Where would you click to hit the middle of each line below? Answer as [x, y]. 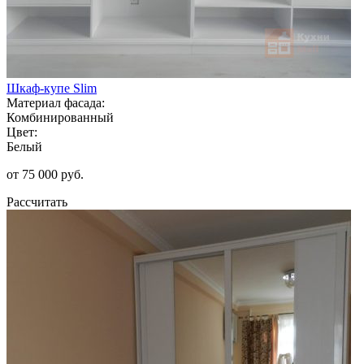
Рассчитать [37, 201]
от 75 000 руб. [45, 174]
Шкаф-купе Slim [52, 88]
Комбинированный [60, 117]
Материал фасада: [56, 102]
